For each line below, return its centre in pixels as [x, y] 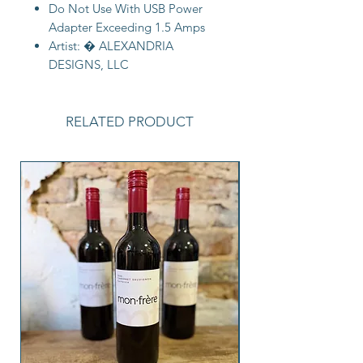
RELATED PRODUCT [130, 122]
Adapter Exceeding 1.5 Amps [127, 28]
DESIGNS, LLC [89, 65]
